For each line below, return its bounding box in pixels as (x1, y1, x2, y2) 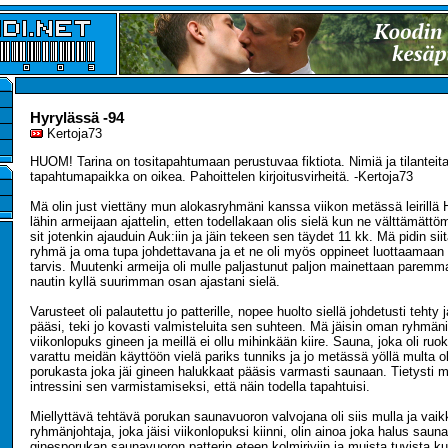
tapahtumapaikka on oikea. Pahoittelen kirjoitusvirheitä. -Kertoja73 (30, 169, 413, 184)
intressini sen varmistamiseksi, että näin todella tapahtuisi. (30, 379, 370, 394)
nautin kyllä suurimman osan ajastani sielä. (30, 274, 280, 289)
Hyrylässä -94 (30, 109, 124, 126)
